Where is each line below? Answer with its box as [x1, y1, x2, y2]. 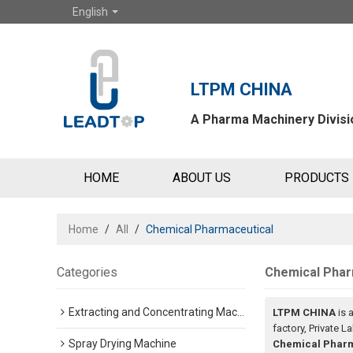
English [72, 6, 108, 18]
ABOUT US [173, 170, 231, 185]
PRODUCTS [284, 170, 349, 185]
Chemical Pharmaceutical [146, 223, 273, 236]
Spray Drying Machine [69, 337, 176, 350]
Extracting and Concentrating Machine [69, 306, 237, 318]
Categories [57, 265, 117, 280]
